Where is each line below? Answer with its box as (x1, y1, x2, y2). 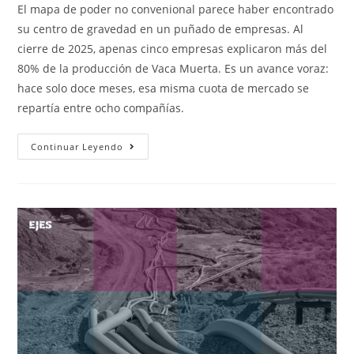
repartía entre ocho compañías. (17, 100, 185, 115)
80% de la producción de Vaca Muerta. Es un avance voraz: (17, 60, 330, 76)
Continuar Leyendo (31, 140, 124, 153)
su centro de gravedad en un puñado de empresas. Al (17, 21, 304, 36)
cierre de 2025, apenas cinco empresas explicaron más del (17, 40, 328, 56)
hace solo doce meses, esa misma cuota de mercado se (17, 80, 310, 96)
